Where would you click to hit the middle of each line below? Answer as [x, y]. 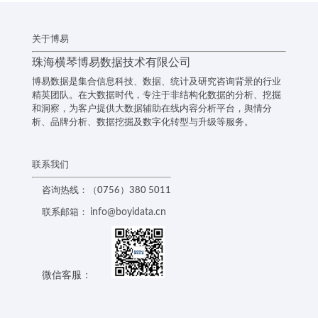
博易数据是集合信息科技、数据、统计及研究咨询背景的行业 [156, 82]
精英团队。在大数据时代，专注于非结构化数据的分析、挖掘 [156, 96]
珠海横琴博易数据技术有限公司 [111, 62]
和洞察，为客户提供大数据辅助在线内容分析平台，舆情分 [152, 109]
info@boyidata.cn [128, 212]
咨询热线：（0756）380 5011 [106, 191]
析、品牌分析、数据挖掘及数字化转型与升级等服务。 [142, 123]
